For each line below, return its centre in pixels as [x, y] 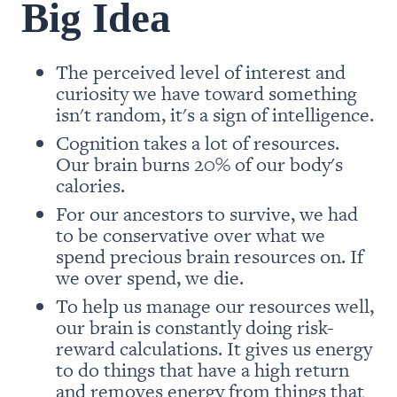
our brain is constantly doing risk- [195, 326]
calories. [92, 184]
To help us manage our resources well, [214, 305]
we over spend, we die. [152, 276]
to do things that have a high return [202, 369]
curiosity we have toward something [206, 92]
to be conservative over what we [190, 234]
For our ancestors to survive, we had [206, 213]
